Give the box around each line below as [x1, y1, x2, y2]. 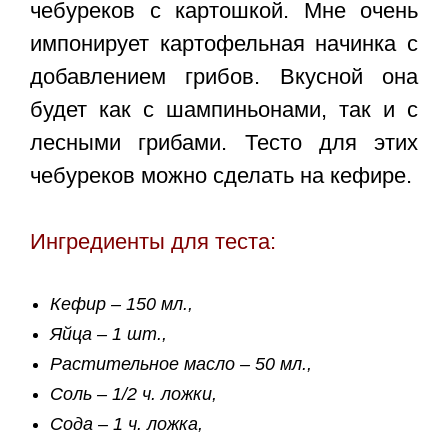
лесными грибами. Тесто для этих [30, 130, 418, 156]
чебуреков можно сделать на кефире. [30, 163, 412, 189]
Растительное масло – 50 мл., [50, 354, 317, 375]
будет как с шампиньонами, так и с [30, 97, 418, 123]
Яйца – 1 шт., [50, 324, 172, 345]
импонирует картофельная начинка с [30, 31, 418, 57]
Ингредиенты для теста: [30, 229, 276, 255]
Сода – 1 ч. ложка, [50, 414, 208, 435]
